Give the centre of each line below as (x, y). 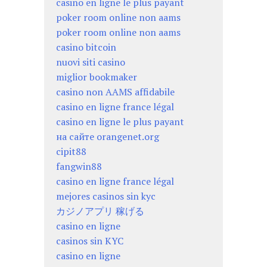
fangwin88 (79, 166)
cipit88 (71, 151)
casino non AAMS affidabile (115, 91)
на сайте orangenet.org (108, 136)
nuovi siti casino (91, 62)
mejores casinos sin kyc (106, 196)
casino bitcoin (86, 47)
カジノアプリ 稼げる (100, 211)
